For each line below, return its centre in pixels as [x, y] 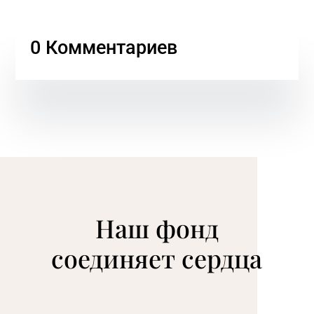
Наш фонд [157, 228]
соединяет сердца [157, 258]
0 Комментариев [103, 48]
